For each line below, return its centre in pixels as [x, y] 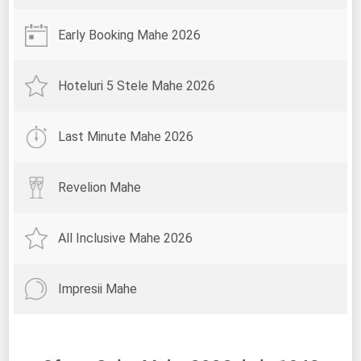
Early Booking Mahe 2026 [130, 35]
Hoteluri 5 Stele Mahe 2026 [137, 86]
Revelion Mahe [100, 188]
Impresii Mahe [98, 289]
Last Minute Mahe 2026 [126, 137]
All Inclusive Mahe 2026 [126, 239]
